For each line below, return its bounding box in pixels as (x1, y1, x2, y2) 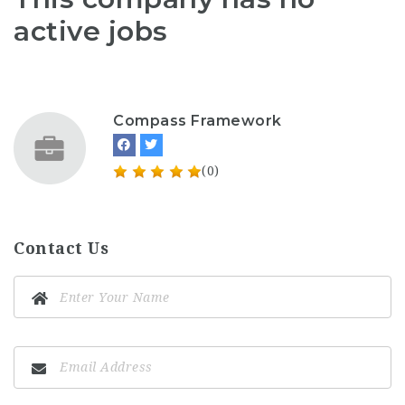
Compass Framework (113, 112, 282, 130)
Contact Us (14, 239, 108, 259)
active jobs (14, 14, 168, 48)
